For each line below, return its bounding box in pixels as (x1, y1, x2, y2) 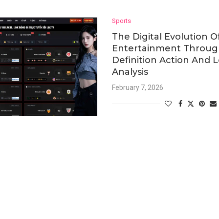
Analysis (112, 66, 149, 77)
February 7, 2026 (112, 83, 164, 91)
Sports (112, 17, 131, 24)
